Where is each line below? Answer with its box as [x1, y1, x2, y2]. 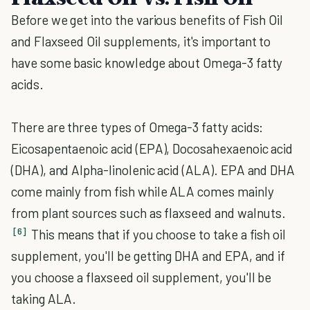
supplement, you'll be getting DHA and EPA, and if [11, 248, 286, 264]
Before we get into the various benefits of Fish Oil [11, 12, 284, 28]
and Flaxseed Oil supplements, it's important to [11, 33, 271, 49]
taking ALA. [11, 291, 77, 307]
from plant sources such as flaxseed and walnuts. [11, 205, 286, 221]
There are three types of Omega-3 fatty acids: [11, 119, 264, 135]
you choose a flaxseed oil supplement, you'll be [11, 269, 272, 285]
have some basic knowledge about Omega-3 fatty [11, 55, 283, 71]
